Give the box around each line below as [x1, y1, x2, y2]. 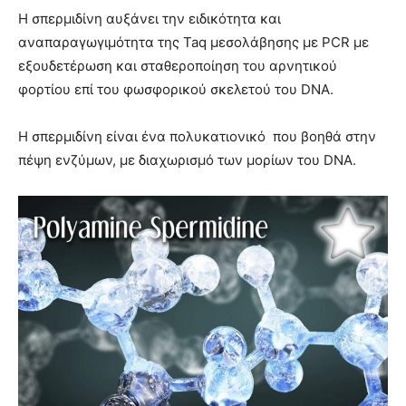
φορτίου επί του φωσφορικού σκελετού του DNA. [18, 81, 333, 99]
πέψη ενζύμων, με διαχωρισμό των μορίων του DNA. [18, 151, 356, 169]
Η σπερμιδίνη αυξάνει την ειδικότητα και [18, 10, 281, 28]
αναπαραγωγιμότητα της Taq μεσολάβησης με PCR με [18, 34, 369, 52]
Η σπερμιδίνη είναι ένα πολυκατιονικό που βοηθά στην [18, 128, 376, 146]
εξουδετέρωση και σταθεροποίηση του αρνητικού [18, 57, 337, 75]
